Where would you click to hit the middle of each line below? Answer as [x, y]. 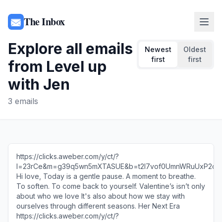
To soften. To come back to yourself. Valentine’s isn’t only [111, 186]
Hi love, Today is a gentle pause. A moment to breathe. [106, 176]
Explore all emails [70, 49]
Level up [76, 66]
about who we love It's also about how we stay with [101, 196]
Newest [158, 49]
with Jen [39, 84]
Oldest [195, 49]
